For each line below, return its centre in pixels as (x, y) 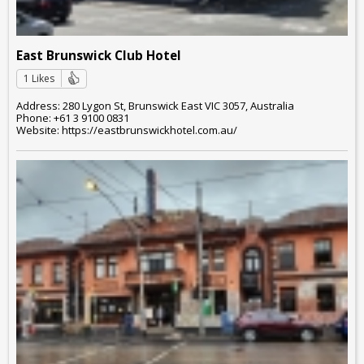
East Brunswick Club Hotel (99, 55)
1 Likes (39, 78)
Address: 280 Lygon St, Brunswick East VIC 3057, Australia (155, 106)
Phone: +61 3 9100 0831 (73, 118)
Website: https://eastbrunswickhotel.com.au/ (127, 130)
